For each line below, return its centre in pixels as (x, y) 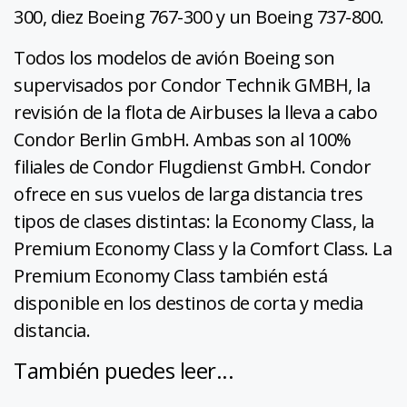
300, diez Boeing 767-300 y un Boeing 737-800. (199, 16)
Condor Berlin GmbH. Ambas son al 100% (183, 139)
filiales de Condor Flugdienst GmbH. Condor (192, 166)
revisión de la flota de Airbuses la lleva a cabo (195, 112)
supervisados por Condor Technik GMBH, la (192, 84)
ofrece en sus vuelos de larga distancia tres (188, 194)
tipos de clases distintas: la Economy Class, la (194, 221)
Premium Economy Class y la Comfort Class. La (203, 248)
